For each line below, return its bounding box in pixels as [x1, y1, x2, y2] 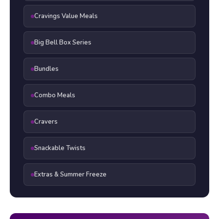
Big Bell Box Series [34, 38, 91, 47]
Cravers [34, 117, 58, 127]
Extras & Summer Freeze [34, 170, 107, 179]
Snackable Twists [34, 144, 86, 153]
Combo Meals [34, 91, 75, 100]
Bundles [34, 65, 59, 74]
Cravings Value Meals [34, 12, 98, 21]
